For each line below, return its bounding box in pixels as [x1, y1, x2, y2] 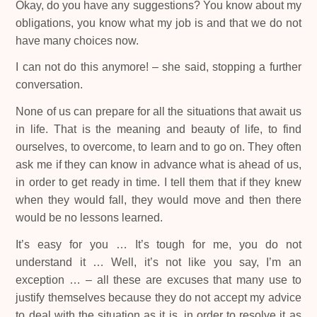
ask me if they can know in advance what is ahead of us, [16, 158, 301, 171]
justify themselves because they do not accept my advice [16, 292, 301, 304]
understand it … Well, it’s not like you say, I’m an [16, 256, 301, 269]
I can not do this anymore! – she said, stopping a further [16, 61, 301, 74]
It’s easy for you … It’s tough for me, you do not [16, 238, 301, 251]
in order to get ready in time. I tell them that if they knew [16, 176, 301, 189]
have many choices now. [16, 34, 139, 47]
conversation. [16, 79, 83, 91]
